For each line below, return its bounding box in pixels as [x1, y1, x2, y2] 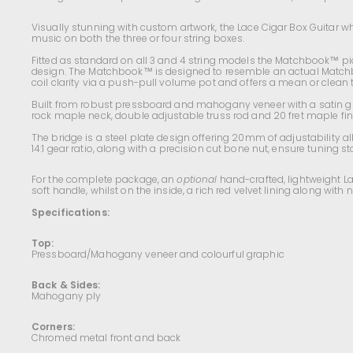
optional [176, 173, 217, 186]
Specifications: [32, 206, 110, 219]
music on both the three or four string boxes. [32, 32, 245, 45]
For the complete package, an [32, 173, 177, 186]
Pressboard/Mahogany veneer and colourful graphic [32, 247, 284, 261]
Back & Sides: [32, 278, 101, 292]
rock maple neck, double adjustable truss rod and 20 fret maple [32, 109, 341, 122]
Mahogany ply [32, 289, 102, 303]
